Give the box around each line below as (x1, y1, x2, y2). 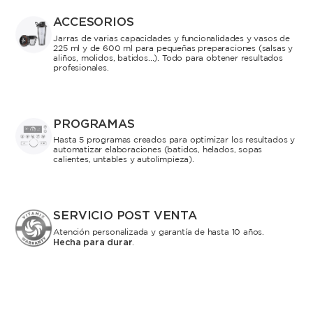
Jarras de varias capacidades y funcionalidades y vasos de (53, 34, 291, 43)
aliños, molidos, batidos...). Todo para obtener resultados (53, 54, 283, 62)
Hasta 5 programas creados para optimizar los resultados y (53, 136, 296, 145)
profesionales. (53, 64, 109, 72)
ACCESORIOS (53, 15, 134, 29)
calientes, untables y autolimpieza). (53, 156, 200, 164)
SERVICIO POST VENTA (53, 208, 197, 223)
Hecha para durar (53, 236, 133, 247)
